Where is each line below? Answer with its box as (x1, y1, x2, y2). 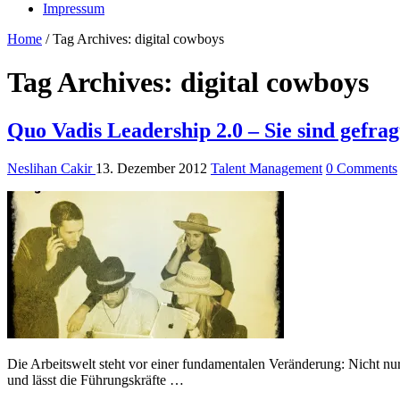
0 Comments (326, 160, 397, 176)
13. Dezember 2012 (96, 160, 207, 176)
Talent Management (211, 160, 322, 176)
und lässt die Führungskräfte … (7, 371, 184, 387)
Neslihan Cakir (7, 160, 96, 176)
